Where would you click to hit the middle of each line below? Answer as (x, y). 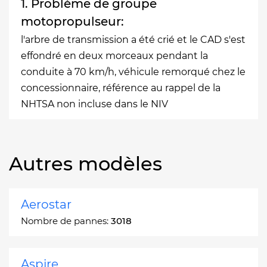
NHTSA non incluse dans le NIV (94, 104)
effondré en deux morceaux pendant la (114, 55)
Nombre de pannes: (66, 221)
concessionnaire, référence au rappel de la (121, 88)
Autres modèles (86, 163)
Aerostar (46, 204)
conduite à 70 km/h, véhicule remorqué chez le (133, 72)
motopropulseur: (72, 21)
